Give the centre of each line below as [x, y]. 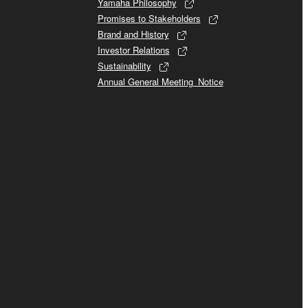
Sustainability [124, 66]
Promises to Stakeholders [149, 19]
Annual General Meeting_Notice [160, 82]
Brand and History [133, 34]
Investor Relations [133, 50]
